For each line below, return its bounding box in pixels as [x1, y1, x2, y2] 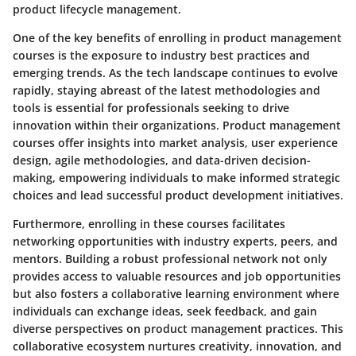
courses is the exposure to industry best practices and [13, 48, 310, 64]
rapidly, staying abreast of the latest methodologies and [13, 83, 320, 99]
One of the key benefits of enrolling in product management [13, 30, 342, 46]
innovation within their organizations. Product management [13, 118, 341, 133]
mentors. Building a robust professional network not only [13, 251, 327, 267]
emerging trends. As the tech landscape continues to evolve [13, 65, 338, 81]
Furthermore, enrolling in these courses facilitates [13, 216, 285, 232]
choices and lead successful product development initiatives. [13, 188, 343, 203]
